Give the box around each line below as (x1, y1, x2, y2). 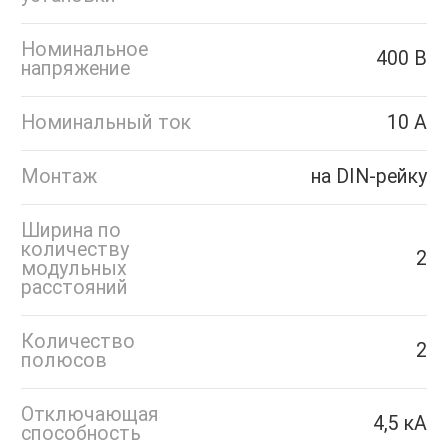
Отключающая (21, 403, 159, 427)
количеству (21, 238, 129, 262)
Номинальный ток (21, 111, 191, 135)
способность (21, 422, 141, 446)
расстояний (21, 276, 128, 300)
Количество (21, 330, 135, 354)
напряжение (21, 57, 130, 81)
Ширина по (21, 219, 121, 243)
